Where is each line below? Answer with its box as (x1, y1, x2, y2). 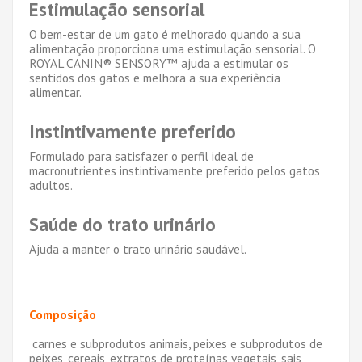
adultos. (29, 176, 73, 193)
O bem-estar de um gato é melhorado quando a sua (29, 25, 301, 42)
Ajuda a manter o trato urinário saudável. (29, 240, 246, 257)
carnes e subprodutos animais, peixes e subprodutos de (29, 335, 322, 351)
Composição (29, 305, 96, 322)
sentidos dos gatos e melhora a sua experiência (29, 69, 280, 86)
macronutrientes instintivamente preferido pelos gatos (29, 162, 320, 179)
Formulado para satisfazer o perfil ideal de (29, 147, 254, 164)
